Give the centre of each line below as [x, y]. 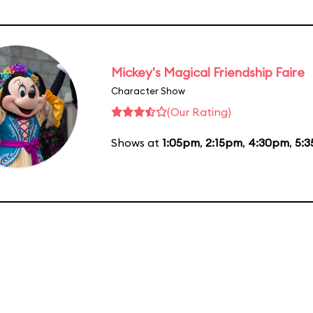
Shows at [137, 142]
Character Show [148, 90]
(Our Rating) [199, 111]
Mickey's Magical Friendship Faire [208, 72]
